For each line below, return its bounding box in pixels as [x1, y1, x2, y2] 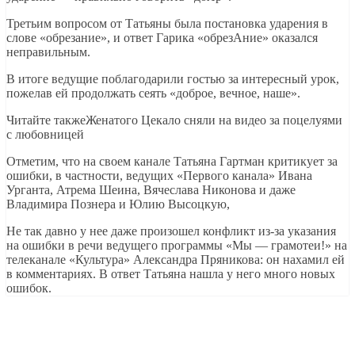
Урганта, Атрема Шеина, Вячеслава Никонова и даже [6, 182, 296, 197]
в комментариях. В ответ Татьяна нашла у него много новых [6, 266, 335, 281]
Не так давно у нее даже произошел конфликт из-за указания [6, 223, 336, 238]
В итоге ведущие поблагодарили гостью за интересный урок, [6, 71, 339, 86]
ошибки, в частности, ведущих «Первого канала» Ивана [6, 168, 312, 182]
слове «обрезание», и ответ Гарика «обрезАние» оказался [6, 30, 318, 44]
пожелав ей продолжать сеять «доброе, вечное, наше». [6, 86, 300, 100]
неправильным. [6, 44, 90, 59]
